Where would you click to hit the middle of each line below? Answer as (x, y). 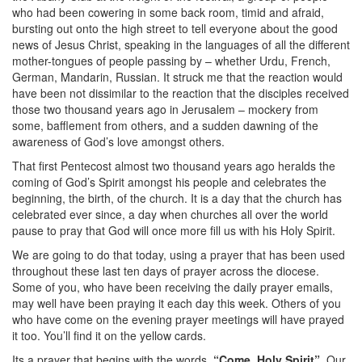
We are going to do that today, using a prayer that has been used (179, 255)
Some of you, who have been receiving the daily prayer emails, (173, 287)
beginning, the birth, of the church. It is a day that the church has (177, 198)
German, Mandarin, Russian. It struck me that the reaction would (177, 77)
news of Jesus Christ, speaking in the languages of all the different (181, 44)
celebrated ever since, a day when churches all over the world (170, 214)
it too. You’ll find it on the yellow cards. (109, 335)
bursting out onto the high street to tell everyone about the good (175, 28)
